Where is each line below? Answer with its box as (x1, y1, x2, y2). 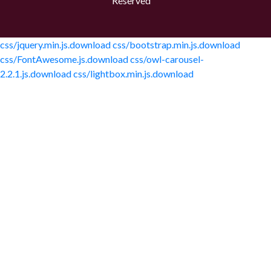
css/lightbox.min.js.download (73, 68, 194, 79)
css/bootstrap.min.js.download (113, 39, 240, 50)
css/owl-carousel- (130, 53, 204, 65)
